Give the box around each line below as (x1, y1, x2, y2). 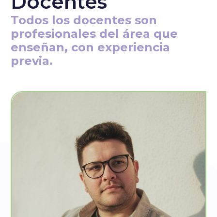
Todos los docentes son (11, 13, 157, 27)
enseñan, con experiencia (11, 40, 170, 54)
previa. (11, 53, 53, 68)
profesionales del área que (11, 26, 178, 41)
